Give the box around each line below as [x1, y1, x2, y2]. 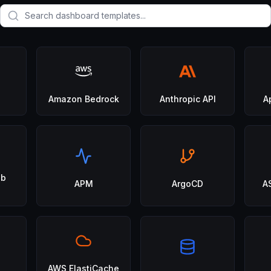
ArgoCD [172, 178, 203, 189]
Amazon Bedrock [48, 94, 119, 104]
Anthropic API [159, 94, 216, 104]
